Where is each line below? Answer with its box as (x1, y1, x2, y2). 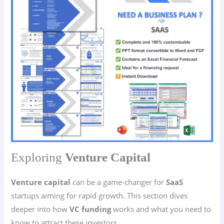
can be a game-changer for (70, 176, 166, 187)
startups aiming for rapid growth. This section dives (11, 190, 188, 200)
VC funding (69, 203, 111, 214)
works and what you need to (111, 203, 211, 214)
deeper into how (11, 203, 70, 214)
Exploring (11, 150, 65, 164)
